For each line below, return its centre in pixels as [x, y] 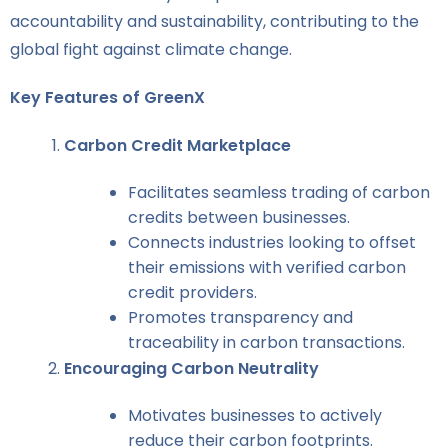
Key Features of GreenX [107, 97]
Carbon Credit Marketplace [177, 145]
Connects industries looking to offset [272, 242]
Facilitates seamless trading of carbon [279, 192]
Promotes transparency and [240, 317]
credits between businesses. [239, 217]
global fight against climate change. [151, 49]
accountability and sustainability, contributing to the [214, 21]
